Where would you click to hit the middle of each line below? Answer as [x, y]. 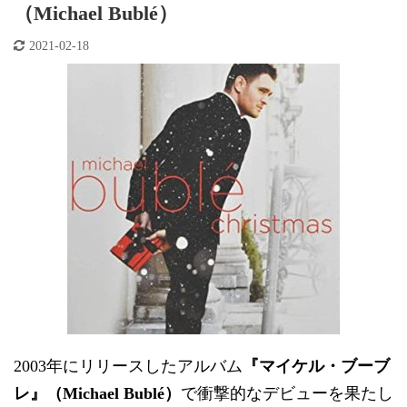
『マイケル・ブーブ [316, 366]
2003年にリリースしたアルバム [128, 366]
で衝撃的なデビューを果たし [287, 393]
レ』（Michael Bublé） [97, 393]
